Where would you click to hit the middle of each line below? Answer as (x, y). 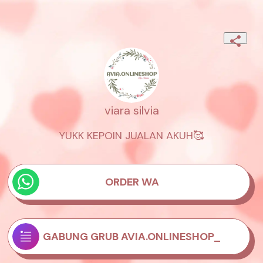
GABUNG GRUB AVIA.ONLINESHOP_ (132, 236)
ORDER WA (132, 182)
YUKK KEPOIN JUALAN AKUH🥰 (131, 136)
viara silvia (131, 111)
